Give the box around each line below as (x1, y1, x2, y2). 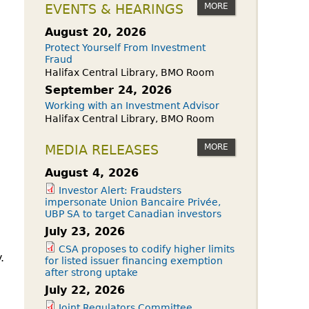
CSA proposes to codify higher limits (59, 243, 235, 255)
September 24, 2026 (45, 83, 172, 97)
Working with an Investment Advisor (45, 100, 219, 111)
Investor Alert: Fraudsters (59, 185, 181, 196)
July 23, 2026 (45, 225, 125, 238)
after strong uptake (45, 267, 138, 278)
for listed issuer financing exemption (45, 255, 223, 266)
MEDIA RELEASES (45, 143, 159, 157)
